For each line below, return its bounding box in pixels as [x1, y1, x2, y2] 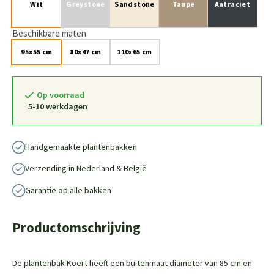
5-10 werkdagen [28, 101, 87, 112]
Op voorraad [37, 89, 84, 100]
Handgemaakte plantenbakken [24, 141, 137, 152]
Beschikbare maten [12, 28, 86, 39]
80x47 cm [70, 47, 102, 56]
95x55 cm [21, 47, 53, 56]
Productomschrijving [12, 218, 141, 236]
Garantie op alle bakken [24, 184, 111, 196]
